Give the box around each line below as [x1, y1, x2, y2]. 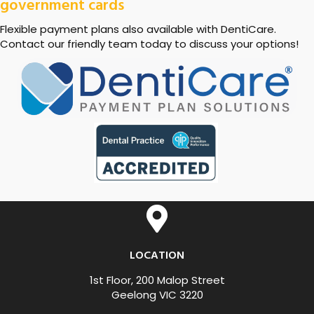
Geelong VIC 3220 [111, 287, 203, 302]
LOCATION [130, 247, 184, 265]
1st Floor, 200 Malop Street [89, 273, 225, 287]
